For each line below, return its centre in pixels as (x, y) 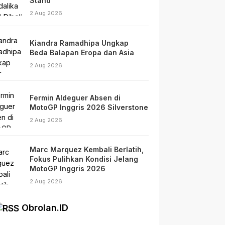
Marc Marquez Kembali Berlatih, (87, 149)
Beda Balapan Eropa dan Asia (82, 52)
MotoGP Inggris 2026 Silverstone (89, 107)
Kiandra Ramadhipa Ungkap (79, 43)
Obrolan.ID (45, 207)
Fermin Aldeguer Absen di (75, 97)
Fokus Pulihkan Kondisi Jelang (84, 159)
